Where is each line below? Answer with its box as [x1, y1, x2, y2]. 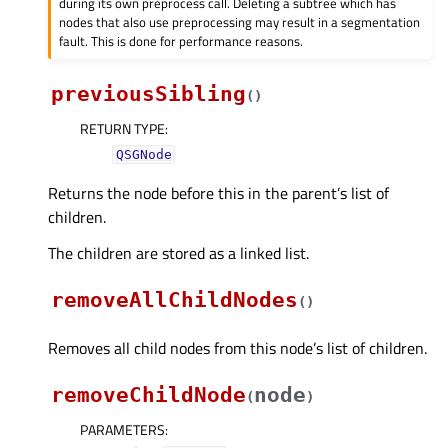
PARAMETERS [80, 419, 165, 441]
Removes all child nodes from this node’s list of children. [48, 336, 427, 361]
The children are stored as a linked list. [48, 241, 309, 266]
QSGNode [115, 147, 172, 163]
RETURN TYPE [80, 118, 165, 140]
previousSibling [51, 82, 246, 107]
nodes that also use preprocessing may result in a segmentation [59, 12, 421, 33]
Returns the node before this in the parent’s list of [48, 181, 389, 206]
